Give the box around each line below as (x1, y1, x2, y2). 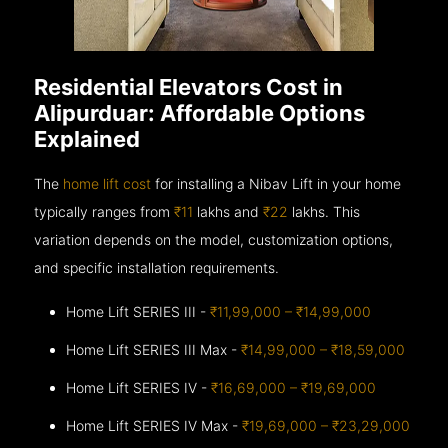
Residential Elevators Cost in (34, 73, 344, 100)
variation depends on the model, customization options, (34, 230, 394, 248)
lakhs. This (288, 202, 361, 220)
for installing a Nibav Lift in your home (151, 174, 402, 192)
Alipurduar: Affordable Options (34, 99, 366, 126)
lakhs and (193, 202, 264, 220)
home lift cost (63, 174, 152, 192)
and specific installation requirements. (34, 258, 280, 276)
